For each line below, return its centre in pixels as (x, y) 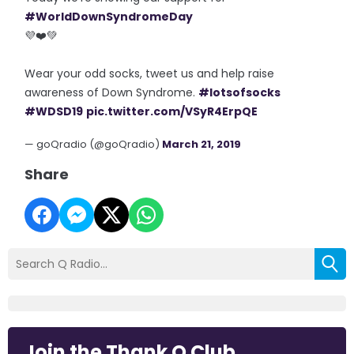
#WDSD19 (54, 111)
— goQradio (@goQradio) (94, 144)
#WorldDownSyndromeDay (109, 16)
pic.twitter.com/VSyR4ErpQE (172, 111)
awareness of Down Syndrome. (112, 92)
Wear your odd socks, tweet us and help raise (150, 73)
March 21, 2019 (202, 144)
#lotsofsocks (240, 92)
